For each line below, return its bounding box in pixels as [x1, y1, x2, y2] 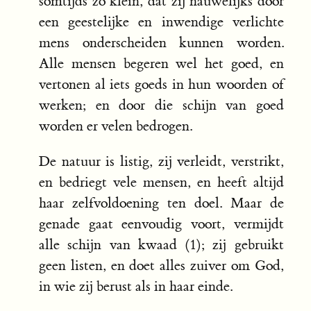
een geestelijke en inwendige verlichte [39, 13, 284, 31]
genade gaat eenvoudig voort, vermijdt [39, 215, 284, 233]
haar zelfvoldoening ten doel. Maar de [39, 194, 284, 212]
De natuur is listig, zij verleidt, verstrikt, [39, 153, 284, 171]
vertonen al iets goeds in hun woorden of [39, 76, 284, 94]
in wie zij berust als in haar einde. [39, 278, 233, 296]
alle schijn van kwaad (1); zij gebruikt [39, 236, 284, 254]
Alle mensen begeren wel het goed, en [39, 55, 284, 73]
